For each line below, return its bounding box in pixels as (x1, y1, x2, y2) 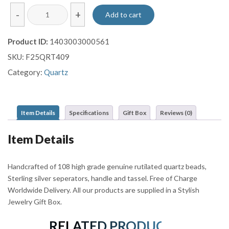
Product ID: (8, 37, 48, 47)
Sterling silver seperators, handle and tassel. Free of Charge (8, 173, 197, 182)
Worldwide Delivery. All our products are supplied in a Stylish (8, 185, 199, 194)
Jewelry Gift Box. (8, 197, 62, 206)
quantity (27, 40, 54, 50)
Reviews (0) (160, 108, 192, 117)
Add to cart (105, 10, 142, 19)
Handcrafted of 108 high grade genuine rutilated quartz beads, (8, 162, 207, 171)
